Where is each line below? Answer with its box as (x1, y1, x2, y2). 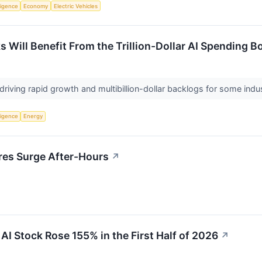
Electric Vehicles (53, 2, 98, 9)
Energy (23, 113, 43, 120)
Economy (23, 2, 49, 9)
